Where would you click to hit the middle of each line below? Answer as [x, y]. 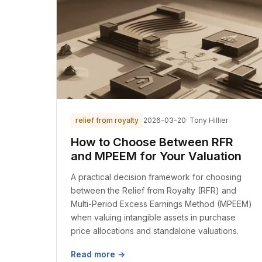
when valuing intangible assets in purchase [153, 217]
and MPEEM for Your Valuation [156, 156]
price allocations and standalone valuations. [155, 231]
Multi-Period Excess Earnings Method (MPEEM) [161, 204]
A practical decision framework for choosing [156, 177]
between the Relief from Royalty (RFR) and [154, 190]
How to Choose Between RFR [152, 142]
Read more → [98, 254]
